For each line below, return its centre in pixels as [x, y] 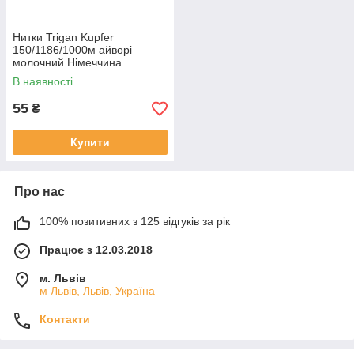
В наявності [43, 82]
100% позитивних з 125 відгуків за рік [135, 222]
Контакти [65, 320]
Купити [90, 143]
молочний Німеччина [67, 63]
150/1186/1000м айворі [72, 50]
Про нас [40, 192]
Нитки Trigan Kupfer [63, 38]
